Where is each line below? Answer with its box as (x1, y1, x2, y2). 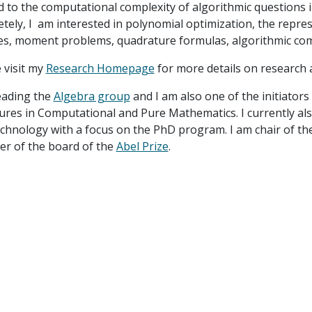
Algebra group (53, 88, 130, 104)
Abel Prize (116, 139, 169, 154)
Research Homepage (45, 61, 155, 76)
